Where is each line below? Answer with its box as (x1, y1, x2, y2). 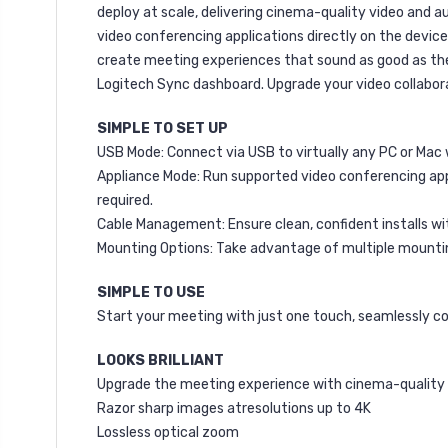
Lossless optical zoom (97, 423, 239, 441)
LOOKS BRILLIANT (97, 351, 224, 369)
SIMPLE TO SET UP (97, 119, 228, 137)
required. (97, 191, 153, 209)
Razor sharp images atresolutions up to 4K (97, 399, 371, 417)
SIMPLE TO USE (97, 283, 205, 301)
